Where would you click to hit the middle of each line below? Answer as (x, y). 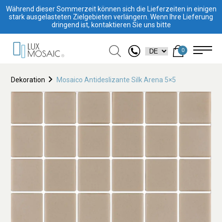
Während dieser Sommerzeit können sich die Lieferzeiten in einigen (111, 9)
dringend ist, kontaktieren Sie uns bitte (111, 25)
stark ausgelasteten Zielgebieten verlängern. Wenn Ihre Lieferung (111, 17)
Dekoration (28, 80)
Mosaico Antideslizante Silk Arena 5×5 (116, 80)
